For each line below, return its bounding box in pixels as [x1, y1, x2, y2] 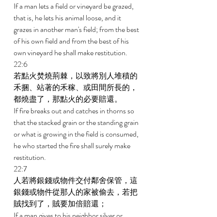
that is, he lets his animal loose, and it [14, 12, 123, 23]
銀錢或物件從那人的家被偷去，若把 [14, 186, 138, 198]
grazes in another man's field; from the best [14, 24, 140, 35]
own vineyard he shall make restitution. [14, 47, 129, 58]
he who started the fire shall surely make [14, 140, 132, 151]
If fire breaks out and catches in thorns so [14, 105, 136, 116]
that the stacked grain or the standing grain [14, 117, 140, 128]
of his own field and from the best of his [14, 35, 130, 46]
